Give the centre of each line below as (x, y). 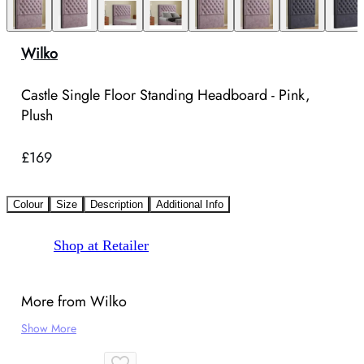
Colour (28, 205)
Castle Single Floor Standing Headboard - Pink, (166, 95)
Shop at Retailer (101, 246)
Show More (49, 329)
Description (117, 205)
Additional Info (190, 205)
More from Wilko (74, 302)
